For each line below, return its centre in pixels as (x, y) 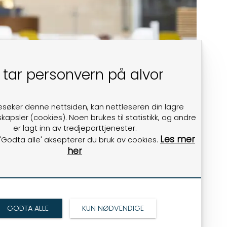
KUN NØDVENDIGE (113, 208)
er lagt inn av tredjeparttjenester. (75, 128)
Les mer (178, 139)
